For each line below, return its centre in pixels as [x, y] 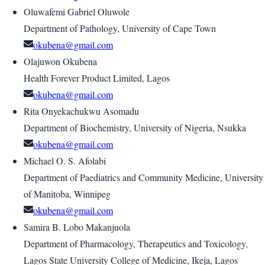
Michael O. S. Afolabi [65, 161]
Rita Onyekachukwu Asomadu [81, 111]
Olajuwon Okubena [60, 62]
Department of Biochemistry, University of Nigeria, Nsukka [135, 128]
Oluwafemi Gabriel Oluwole [77, 12]
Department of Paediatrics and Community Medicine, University [143, 177]
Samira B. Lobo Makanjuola [77, 227]
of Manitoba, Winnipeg [67, 194]
